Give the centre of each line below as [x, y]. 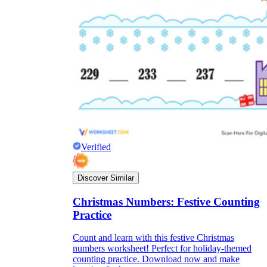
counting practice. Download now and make [156, 259]
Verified [96, 147]
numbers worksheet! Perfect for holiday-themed [162, 249]
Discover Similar [106, 178]
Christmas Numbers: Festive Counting [166, 201]
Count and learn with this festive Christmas [153, 238]
